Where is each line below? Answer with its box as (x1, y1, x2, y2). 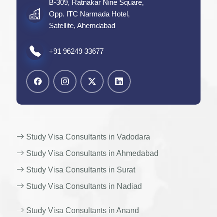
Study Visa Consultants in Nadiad (24, 182, 142, 190)
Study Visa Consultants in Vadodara (24, 133, 151, 141)
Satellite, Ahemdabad (49, 21, 116, 30)
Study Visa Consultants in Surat (24, 166, 136, 174)
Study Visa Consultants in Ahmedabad (24, 149, 159, 157)
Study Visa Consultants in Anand (24, 206, 139, 215)
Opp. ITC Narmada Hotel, (49, 10, 130, 18)
